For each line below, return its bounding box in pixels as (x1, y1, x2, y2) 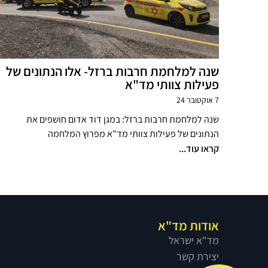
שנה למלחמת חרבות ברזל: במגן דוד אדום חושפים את (26, 112, 219, 126)
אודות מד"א (158, 217, 219, 234)
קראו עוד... (179, 142, 219, 155)
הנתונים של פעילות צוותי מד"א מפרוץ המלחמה (48, 127, 219, 140)
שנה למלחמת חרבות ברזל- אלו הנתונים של (6, 62, 219, 80)
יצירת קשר (176, 249, 219, 263)
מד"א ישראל (169, 233, 219, 247)
